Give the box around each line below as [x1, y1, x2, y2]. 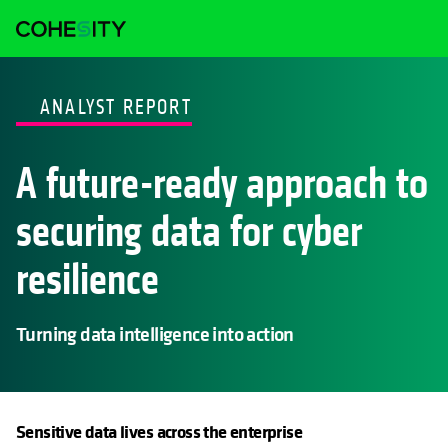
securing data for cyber [16, 205, 362, 261]
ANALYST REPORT [40, 94, 192, 122]
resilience [16, 253, 159, 309]
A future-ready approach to [16, 157, 428, 213]
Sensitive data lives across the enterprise [16, 419, 303, 445]
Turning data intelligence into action [16, 320, 294, 348]
